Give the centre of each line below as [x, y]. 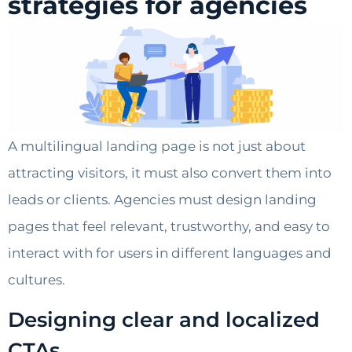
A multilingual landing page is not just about [157, 147]
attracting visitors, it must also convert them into [170, 173]
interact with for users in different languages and [170, 253]
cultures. [37, 280]
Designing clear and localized [164, 319]
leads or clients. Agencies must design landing [162, 200]
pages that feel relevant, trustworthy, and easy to [169, 227]
